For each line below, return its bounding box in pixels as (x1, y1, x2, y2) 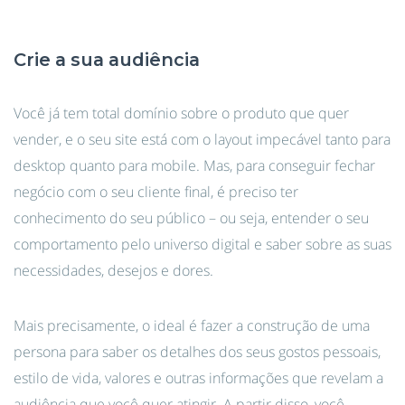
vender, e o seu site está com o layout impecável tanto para (14, 129, 391, 149)
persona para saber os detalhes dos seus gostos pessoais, (14, 342, 381, 362)
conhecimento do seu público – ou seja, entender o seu (14, 208, 369, 228)
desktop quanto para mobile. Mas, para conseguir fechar (14, 155, 375, 175)
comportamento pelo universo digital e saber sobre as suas (14, 234, 391, 254)
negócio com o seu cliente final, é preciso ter (14, 182, 298, 202)
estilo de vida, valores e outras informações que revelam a (14, 368, 383, 388)
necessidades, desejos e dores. (14, 260, 213, 280)
